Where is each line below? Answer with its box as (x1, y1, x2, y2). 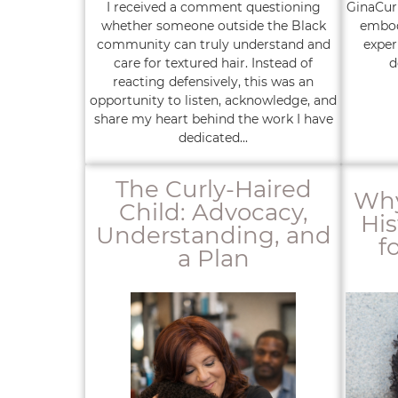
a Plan (177, 244, 250, 273)
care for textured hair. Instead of (114, 55, 313, 71)
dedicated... (179, 130, 248, 146)
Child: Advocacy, (118, 198, 308, 227)
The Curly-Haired (115, 175, 312, 203)
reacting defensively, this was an (113, 74, 314, 90)
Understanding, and (95, 221, 331, 250)
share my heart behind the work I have (93, 111, 333, 127)
